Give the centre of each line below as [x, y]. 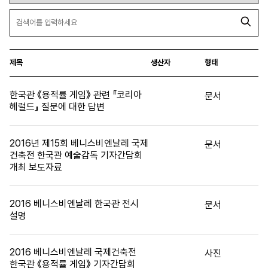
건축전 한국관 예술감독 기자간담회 [76, 155]
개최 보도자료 [36, 167]
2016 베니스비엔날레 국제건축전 [73, 252]
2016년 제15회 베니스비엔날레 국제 [79, 143]
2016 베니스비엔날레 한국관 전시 [74, 203]
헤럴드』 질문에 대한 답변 [57, 106]
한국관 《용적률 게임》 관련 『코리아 [76, 95]
